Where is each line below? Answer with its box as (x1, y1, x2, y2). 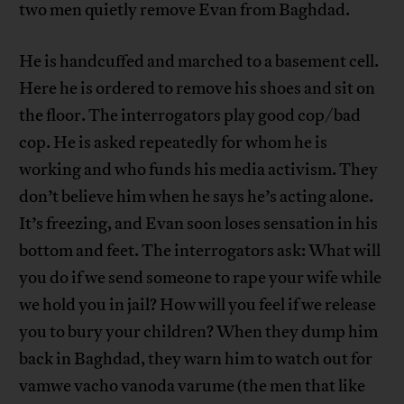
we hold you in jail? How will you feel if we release (19, 293, 377, 316)
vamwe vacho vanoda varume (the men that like (19, 374, 366, 397)
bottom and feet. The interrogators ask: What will (19, 239, 381, 262)
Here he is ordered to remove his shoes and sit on (19, 77, 376, 99)
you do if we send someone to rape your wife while (19, 266, 382, 289)
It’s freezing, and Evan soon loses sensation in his (19, 212, 379, 234)
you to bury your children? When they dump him (19, 320, 379, 343)
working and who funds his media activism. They (19, 158, 379, 180)
